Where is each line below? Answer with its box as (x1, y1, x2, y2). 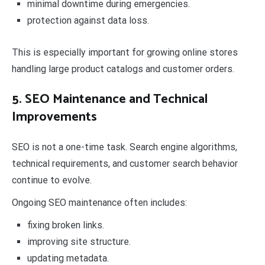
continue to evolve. (12, 174, 92, 186)
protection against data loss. (27, 15, 149, 27)
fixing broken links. (27, 219, 104, 231)
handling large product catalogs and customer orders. (12, 63, 234, 75)
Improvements (12, 106, 97, 128)
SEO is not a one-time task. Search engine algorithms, (12, 141, 237, 153)
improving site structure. (27, 235, 131, 247)
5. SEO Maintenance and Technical (12, 88, 208, 110)
